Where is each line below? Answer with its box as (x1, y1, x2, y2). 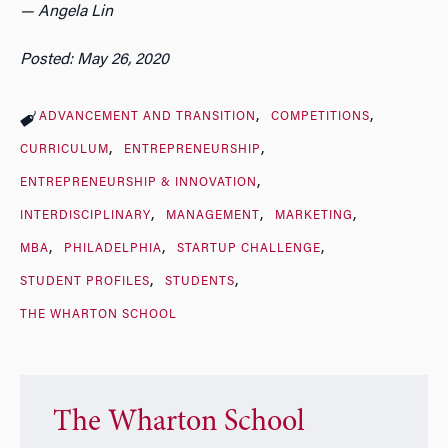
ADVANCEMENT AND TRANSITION (39, 111, 256, 124)
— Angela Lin (20, 4, 113, 21)
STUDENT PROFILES (20, 276, 150, 289)
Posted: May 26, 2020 (20, 52, 169, 69)
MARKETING (274, 210, 353, 223)
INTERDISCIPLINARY (20, 210, 151, 223)
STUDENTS (164, 276, 235, 289)
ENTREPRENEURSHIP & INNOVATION (20, 177, 257, 190)
